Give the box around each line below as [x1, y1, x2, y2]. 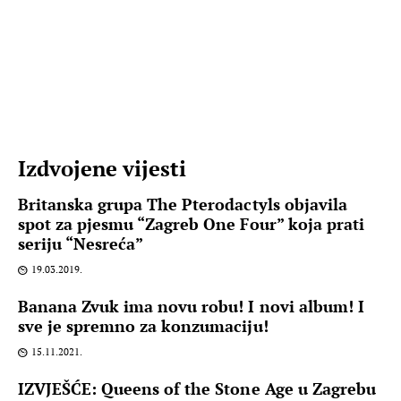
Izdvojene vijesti [18, 154, 187, 183]
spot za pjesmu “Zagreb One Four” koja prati [18, 213, 364, 235]
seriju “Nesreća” [18, 233, 144, 255]
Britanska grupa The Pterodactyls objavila [18, 193, 347, 216]
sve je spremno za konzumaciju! [18, 315, 269, 337]
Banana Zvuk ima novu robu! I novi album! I [18, 295, 364, 318]
